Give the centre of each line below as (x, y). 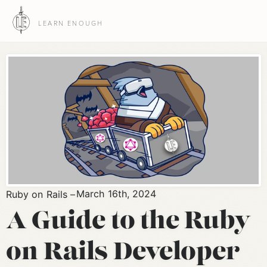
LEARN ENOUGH (71, 23)
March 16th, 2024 (117, 193)
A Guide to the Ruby (128, 222)
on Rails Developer (123, 253)
